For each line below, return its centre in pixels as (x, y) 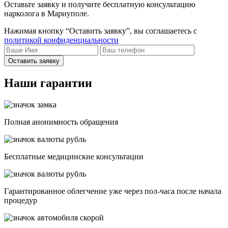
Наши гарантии (48, 83)
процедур (21, 201)
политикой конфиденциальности (61, 40)
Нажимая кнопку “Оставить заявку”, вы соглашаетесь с (101, 31)
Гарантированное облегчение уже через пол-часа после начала (113, 191)
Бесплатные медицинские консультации (74, 157)
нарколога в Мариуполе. (47, 14)
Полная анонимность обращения (61, 122)
